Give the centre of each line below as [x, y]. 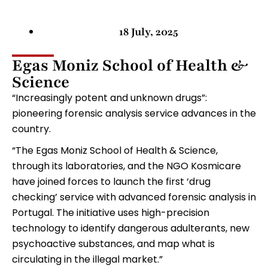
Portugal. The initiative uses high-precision [111, 213]
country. [31, 129]
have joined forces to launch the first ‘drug [111, 182]
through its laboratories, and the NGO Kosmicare [127, 166]
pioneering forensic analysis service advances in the [134, 113]
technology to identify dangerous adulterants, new [131, 228]
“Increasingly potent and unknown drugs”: [109, 98]
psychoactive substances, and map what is [113, 244]
